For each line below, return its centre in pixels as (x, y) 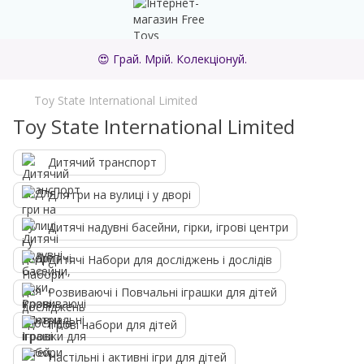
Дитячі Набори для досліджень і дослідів (160, 260)
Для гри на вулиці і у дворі (119, 195)
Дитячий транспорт (102, 162)
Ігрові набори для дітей (113, 325)
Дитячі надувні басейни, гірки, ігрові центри (168, 227)
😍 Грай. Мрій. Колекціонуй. (172, 59)
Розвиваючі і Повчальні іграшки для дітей (162, 292)
